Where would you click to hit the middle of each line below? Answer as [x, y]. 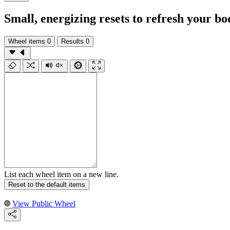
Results [72, 41]
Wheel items [27, 41]
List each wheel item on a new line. [61, 174]
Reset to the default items [47, 184]
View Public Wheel [44, 203]
